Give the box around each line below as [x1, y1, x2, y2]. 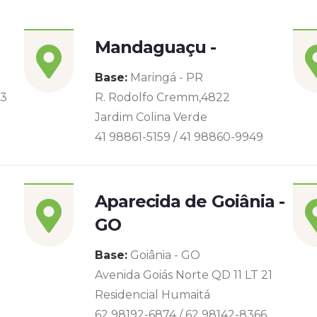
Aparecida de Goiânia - [95, 191, 284, 212]
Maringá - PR [127, 71, 203, 84]
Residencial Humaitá [95, 288, 210, 301]
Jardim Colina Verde [95, 110, 207, 124]
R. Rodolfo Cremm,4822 [95, 91, 230, 104]
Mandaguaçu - [95, 37, 217, 57]
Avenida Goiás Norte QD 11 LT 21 [95, 268, 272, 282]
